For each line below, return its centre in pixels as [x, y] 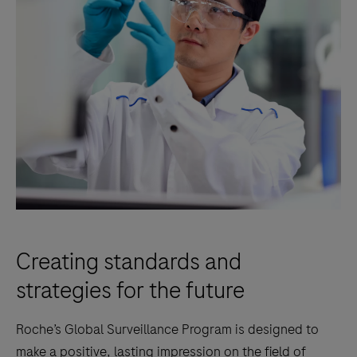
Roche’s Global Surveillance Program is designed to [167, 330]
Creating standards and [129, 262]
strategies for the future [130, 291]
